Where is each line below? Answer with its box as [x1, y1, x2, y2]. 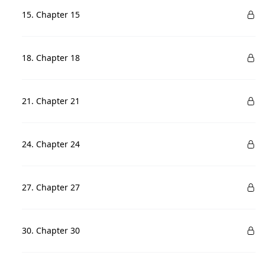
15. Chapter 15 [22, 9, 80, 20]
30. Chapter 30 [22, 225, 80, 236]
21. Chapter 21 [22, 95, 80, 106]
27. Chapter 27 [22, 182, 80, 193]
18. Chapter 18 [22, 52, 80, 63]
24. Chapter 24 [22, 138, 80, 150]
